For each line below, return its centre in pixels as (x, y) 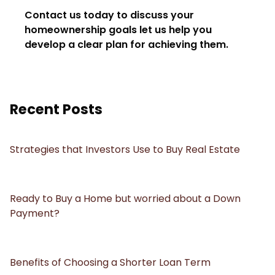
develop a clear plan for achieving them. (126, 45)
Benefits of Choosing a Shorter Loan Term (110, 263)
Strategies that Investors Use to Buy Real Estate (125, 150)
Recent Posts (56, 110)
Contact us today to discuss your (109, 15)
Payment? (35, 214)
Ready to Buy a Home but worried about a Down (125, 199)
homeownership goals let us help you (118, 30)
